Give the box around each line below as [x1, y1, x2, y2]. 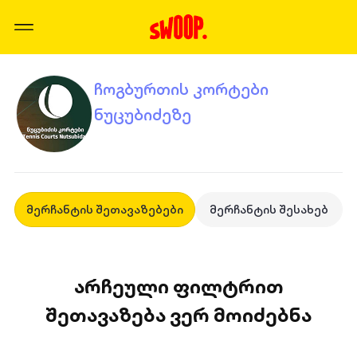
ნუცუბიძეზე [93, 103, 191, 126]
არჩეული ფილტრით [73, 273, 284, 300]
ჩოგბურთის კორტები [93, 77, 269, 100]
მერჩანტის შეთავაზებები [25, 202, 183, 218]
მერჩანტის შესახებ [210, 202, 328, 218]
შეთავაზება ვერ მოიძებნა [45, 301, 312, 328]
